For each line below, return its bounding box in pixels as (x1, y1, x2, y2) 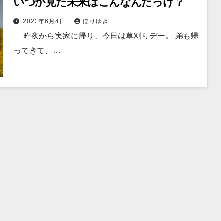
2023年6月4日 (22, 17, 68, 25)
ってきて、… (13, 46, 61, 55)
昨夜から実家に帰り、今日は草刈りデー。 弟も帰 (13, 31, 199, 40)
